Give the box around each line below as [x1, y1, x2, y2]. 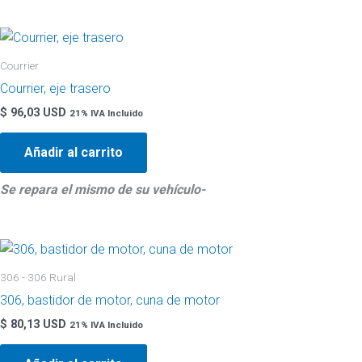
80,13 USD [7, 317, 66, 331]
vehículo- [152, 181, 205, 197]
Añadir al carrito [24, 144, 123, 160]
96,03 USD [7, 105, 66, 120]
